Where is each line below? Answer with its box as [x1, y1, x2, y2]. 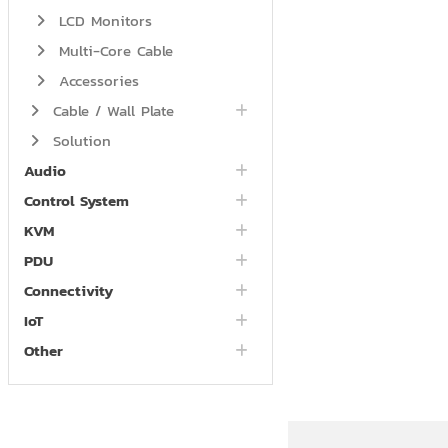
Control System [23, 189, 129, 213]
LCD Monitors [52, 9, 152, 33]
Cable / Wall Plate [46, 99, 174, 123]
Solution [46, 129, 111, 153]
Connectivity [23, 279, 113, 303]
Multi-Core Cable [52, 39, 173, 63]
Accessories [52, 69, 139, 93]
